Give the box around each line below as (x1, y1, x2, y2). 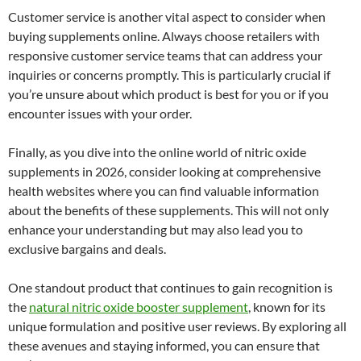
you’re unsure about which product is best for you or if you (8, 85, 329, 102)
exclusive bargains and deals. (8, 240, 166, 256)
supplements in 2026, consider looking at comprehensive (8, 163, 321, 179)
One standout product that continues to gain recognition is (8, 279, 333, 295)
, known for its (248, 298, 326, 314)
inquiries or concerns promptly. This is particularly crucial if (8, 66, 330, 82)
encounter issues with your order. (8, 105, 192, 121)
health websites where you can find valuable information (8, 182, 319, 198)
